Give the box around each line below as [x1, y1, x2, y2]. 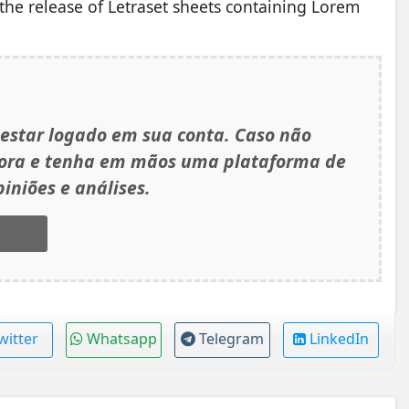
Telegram [198, 328, 264, 349]
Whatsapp [86, 328, 157, 349]
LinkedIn [309, 328, 369, 349]
